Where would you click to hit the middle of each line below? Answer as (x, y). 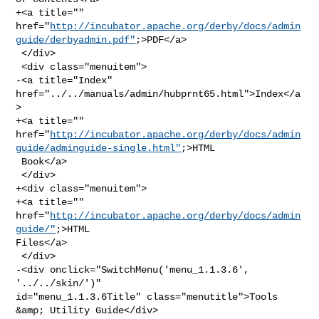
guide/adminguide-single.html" (99, 148)
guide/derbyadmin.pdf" (76, 40)
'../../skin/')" (62, 283)
